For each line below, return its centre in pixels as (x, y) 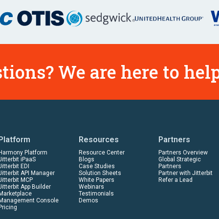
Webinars (91, 187)
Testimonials (96, 194)
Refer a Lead (175, 180)
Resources (99, 140)
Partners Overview (183, 153)
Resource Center (101, 153)
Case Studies (97, 166)
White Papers (96, 180)
